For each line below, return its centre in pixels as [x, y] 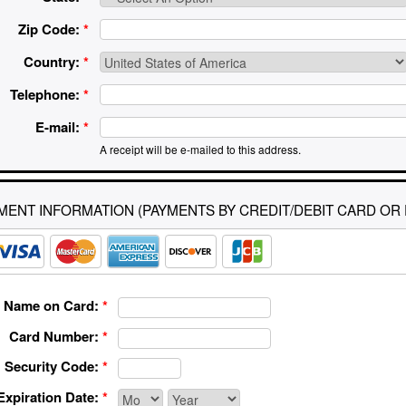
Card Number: [54, 336]
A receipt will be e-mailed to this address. [200, 150]
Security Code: [52, 367]
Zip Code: [48, 29]
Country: [51, 62]
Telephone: [44, 95]
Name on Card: [52, 305]
